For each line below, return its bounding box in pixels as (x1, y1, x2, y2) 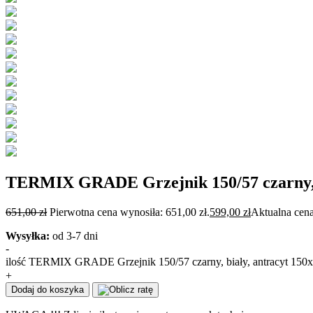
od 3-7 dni (50, 229, 98, 242)
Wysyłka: (6, 229, 50, 242)
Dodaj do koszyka (11, 284, 84, 295)
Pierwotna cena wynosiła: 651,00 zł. (50, 205, 210, 218)
